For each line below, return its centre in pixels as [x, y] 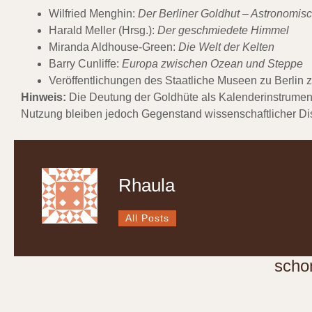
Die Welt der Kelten [226, 47]
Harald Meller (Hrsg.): [103, 31]
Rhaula [147, 186]
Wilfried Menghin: [93, 14]
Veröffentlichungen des [107, 81]
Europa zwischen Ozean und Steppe [212, 64]
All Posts [147, 219]
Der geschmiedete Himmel [223, 31]
